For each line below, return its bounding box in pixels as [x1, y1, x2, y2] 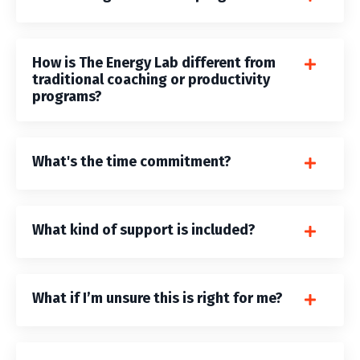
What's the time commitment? [32, 153, 231, 171]
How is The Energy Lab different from [32, 54, 276, 72]
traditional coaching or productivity [32, 71, 270, 89]
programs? [32, 88, 102, 106]
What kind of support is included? [32, 221, 256, 239]
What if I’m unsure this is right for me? [32, 289, 283, 308]
